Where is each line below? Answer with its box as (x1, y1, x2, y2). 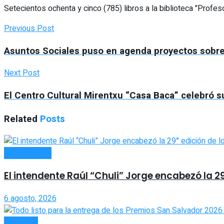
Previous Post (4, 22, 54, 34)
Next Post (4, 67, 39, 79)
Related (4, 111, 37, 126)
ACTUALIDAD (4, 147, 51, 159)
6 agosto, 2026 (4, 192, 56, 204)
